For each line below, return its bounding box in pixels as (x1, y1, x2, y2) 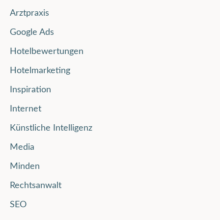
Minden (10, 162, 40, 171)
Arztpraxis (10, 9, 49, 18)
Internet (10, 105, 41, 114)
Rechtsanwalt (10, 181, 61, 191)
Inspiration (10, 85, 51, 95)
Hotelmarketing (10, 66, 70, 76)
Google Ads (10, 28, 54, 37)
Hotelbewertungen (10, 47, 83, 56)
